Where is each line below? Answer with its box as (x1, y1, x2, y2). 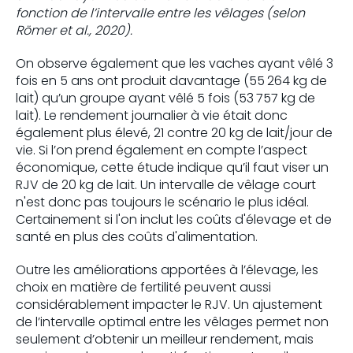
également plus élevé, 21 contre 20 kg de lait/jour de (16, 124, 333, 142)
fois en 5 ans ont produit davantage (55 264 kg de (16, 72, 327, 90)
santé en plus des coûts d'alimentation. (16, 228, 258, 246)
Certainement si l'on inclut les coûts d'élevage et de (16, 210, 332, 229)
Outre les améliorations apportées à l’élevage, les (16, 261, 318, 279)
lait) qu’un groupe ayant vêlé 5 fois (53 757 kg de (16, 89, 315, 107)
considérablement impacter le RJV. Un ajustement (16, 295, 322, 314)
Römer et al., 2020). (16, 21, 132, 39)
